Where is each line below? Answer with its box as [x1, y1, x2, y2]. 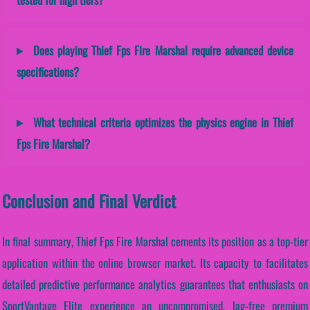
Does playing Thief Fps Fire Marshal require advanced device [28, 41, 293, 59]
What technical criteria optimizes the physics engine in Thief [28, 113, 293, 131]
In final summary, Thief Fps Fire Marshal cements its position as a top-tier [2, 232, 308, 250]
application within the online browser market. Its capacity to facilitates [2, 253, 308, 271]
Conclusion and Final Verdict [2, 188, 176, 213]
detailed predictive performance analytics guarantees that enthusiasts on [2, 275, 308, 293]
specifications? [17, 62, 79, 80]
